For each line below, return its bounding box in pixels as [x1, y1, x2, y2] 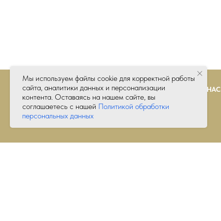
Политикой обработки [98, 102, 169, 111]
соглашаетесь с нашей [22, 102, 98, 111]
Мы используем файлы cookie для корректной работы [22, 74, 195, 83]
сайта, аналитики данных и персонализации [22, 83, 165, 92]
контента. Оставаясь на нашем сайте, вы [22, 92, 155, 102]
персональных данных [22, 111, 94, 120]
